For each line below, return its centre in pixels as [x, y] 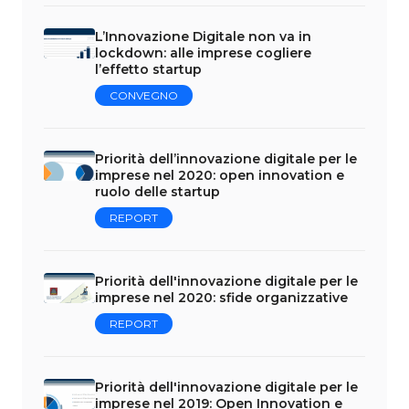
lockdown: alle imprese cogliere [203, 52]
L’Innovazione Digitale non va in [203, 36]
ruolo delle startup [157, 191]
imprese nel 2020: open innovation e [220, 175]
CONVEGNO [144, 95]
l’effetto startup [148, 69]
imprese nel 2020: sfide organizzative [221, 297]
